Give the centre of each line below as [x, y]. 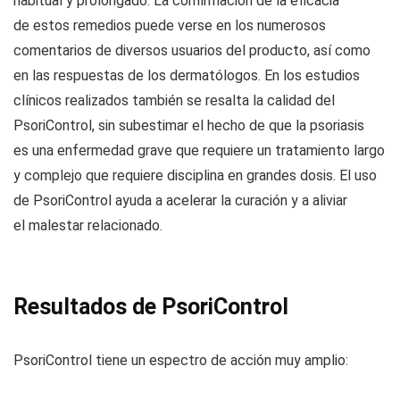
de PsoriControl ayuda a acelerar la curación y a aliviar [180, 200]
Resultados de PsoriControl [151, 306]
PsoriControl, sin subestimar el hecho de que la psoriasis [189, 125]
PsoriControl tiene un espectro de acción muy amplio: [181, 360]
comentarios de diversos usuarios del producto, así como [192, 50]
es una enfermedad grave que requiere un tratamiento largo [199, 150]
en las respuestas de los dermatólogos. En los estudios [187, 75]
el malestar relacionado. [88, 225]
